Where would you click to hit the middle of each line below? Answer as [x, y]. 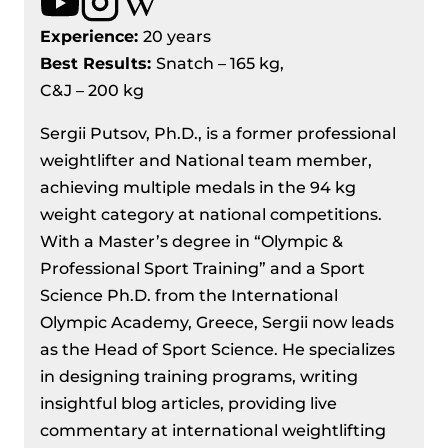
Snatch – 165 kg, [220, 63]
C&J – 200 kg [92, 90]
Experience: [91, 36]
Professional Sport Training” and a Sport [202, 268]
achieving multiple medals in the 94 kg [198, 187]
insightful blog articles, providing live [188, 403]
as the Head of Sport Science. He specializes [217, 349]
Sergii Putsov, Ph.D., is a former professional [218, 133]
